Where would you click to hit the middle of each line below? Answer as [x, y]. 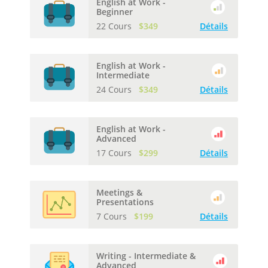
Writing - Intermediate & [146, 255]
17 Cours [115, 153]
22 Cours [115, 26]
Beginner [115, 11]
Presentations [125, 202]
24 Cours [115, 89]
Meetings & [119, 192]
